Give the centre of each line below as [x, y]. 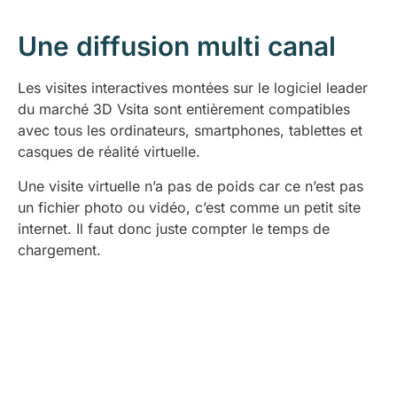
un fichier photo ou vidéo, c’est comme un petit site [189, 207]
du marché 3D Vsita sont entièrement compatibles [184, 109]
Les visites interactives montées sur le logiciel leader [193, 88]
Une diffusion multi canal [177, 47]
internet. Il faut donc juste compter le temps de [174, 228]
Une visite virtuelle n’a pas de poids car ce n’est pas [191, 186]
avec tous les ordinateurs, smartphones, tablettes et [190, 131]
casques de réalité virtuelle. [109, 152]
